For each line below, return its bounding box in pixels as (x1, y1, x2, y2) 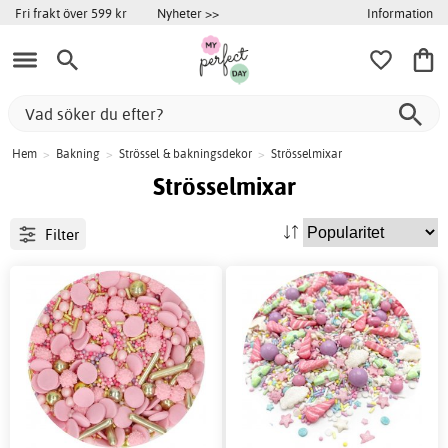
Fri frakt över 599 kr (15, 5, 127, 21)
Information (367, 4, 433, 21)
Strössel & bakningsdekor (119, 146, 252, 162)
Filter (44, 224, 79, 244)
